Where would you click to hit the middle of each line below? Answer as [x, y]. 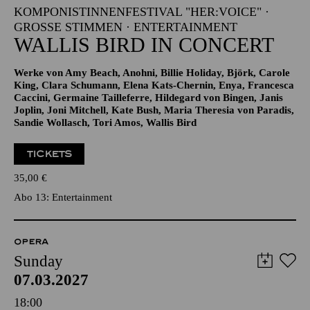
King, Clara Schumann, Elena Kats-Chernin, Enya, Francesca [154, 85]
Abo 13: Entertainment [63, 197]
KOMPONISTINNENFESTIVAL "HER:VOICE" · [142, 12]
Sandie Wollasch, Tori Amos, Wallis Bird [105, 122]
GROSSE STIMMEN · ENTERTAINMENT [122, 27]
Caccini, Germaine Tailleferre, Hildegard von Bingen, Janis [148, 98]
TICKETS [49, 154]
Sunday [38, 261]
